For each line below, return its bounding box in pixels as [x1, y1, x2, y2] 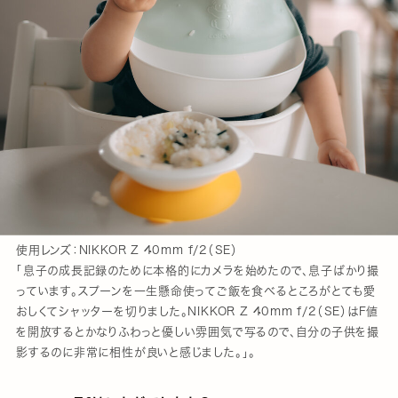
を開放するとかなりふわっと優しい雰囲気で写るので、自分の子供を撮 [16, 325, 379, 338]
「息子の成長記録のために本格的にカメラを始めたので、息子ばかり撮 [16, 264, 379, 276]
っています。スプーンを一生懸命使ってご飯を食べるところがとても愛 [16, 284, 376, 297]
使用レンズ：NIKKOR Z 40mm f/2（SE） [16, 243, 239, 256]
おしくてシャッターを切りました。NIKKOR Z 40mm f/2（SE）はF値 [16, 305, 379, 317]
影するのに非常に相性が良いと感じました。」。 [16, 346, 257, 358]
